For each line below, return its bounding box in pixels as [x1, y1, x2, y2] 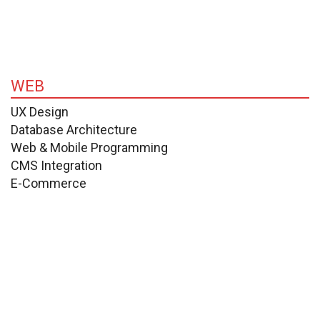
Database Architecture [11, 121, 137, 137]
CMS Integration [11, 157, 102, 173]
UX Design [11, 104, 69, 119]
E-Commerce [11, 175, 86, 191]
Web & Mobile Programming [11, 139, 168, 155]
